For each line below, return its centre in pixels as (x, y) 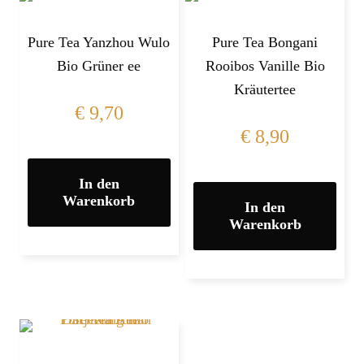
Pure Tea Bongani (265, 42)
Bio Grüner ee (99, 66)
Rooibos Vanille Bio (265, 66)
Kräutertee (265, 89)
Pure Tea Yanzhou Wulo (99, 42)
